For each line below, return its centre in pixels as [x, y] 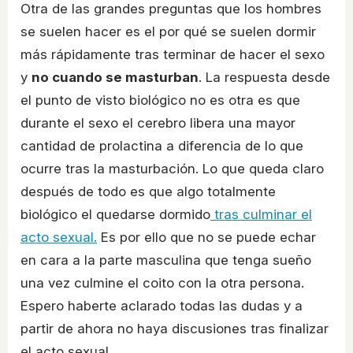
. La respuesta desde [264, 77]
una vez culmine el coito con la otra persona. [162, 282]
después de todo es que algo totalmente [148, 191]
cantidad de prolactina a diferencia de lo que [162, 145]
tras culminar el [261, 214]
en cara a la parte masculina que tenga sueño [166, 260]
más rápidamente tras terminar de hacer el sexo [173, 54]
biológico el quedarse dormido [115, 214]
